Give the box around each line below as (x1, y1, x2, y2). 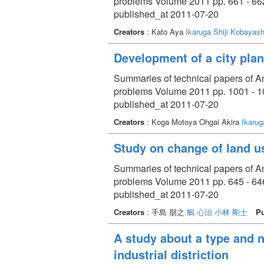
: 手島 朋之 (144, 206, 187, 217)
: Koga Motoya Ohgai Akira (144, 115, 242, 127)
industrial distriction (114, 245, 229, 263)
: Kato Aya (144, 25, 186, 37)
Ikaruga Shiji (186, 25, 228, 37)
